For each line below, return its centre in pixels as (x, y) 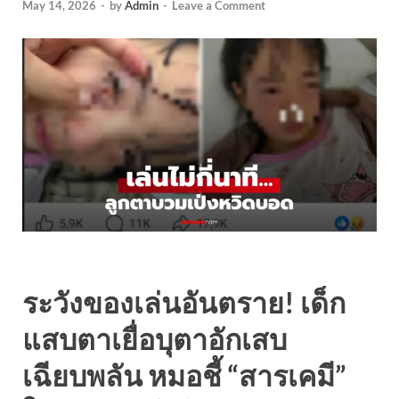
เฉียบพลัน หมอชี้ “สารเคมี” (184, 375)
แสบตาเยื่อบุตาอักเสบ (155, 338)
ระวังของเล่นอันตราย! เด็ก (184, 302)
